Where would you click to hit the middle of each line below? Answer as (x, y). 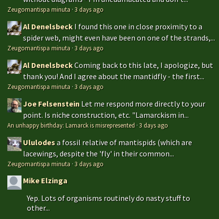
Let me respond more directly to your (143, 103)
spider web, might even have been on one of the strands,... (119, 37)
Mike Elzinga (45, 180)
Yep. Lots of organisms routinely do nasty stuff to (109, 198)
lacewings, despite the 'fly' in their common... (99, 153)
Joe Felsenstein (51, 103)
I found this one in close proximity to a (138, 26)
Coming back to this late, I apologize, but (144, 65)
